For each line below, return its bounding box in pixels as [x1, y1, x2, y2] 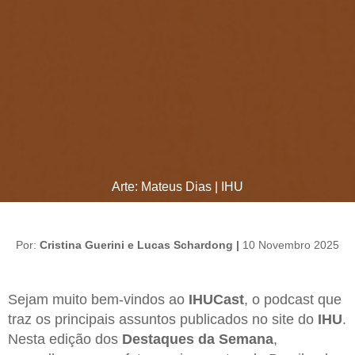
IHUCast [189, 291, 244, 307]
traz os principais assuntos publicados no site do [8, 311, 318, 327]
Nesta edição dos [8, 330, 122, 347]
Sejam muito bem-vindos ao [8, 291, 189, 307]
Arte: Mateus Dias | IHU [112, 179, 243, 193]
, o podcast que [244, 291, 342, 307]
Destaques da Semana [122, 330, 273, 347]
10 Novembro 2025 [242, 238, 339, 251]
